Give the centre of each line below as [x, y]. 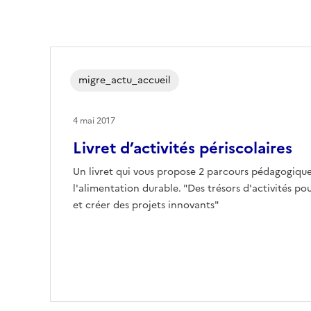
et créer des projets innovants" [146, 205]
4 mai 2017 [94, 120]
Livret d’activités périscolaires [183, 148]
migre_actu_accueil [125, 80]
